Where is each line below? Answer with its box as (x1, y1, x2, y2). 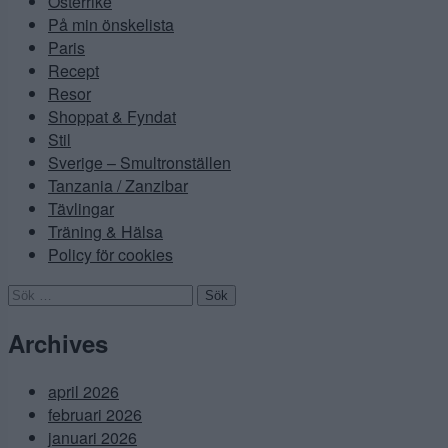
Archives (8, 325, 108, 360)
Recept (48, 58, 99, 82)
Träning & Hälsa (48, 219, 163, 243)
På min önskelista (48, 12, 174, 36)
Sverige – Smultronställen (48, 150, 231, 174)
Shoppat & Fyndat (48, 104, 176, 128)
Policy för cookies (48, 242, 173, 266)
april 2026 (48, 379, 119, 403)
